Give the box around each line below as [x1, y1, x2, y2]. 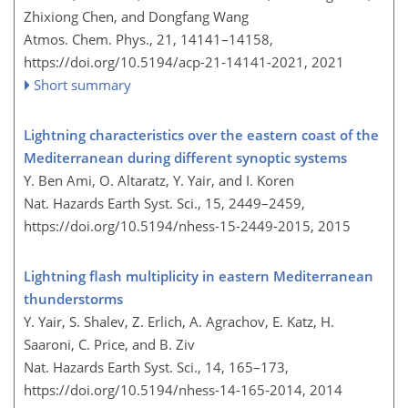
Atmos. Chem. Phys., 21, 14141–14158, [24, 30, 273, 48]
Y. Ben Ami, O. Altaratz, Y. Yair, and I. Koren [24, 171, 294, 189]
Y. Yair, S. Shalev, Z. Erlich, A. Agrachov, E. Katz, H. [24, 312, 334, 331]
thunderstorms [24, 290, 123, 308]
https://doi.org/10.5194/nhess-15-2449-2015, [24, 217, 314, 235]
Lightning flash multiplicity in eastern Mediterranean [24, 267, 373, 285]
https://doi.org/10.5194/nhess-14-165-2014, [24, 381, 306, 399]
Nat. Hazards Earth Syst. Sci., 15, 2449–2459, [24, 194, 305, 212]
